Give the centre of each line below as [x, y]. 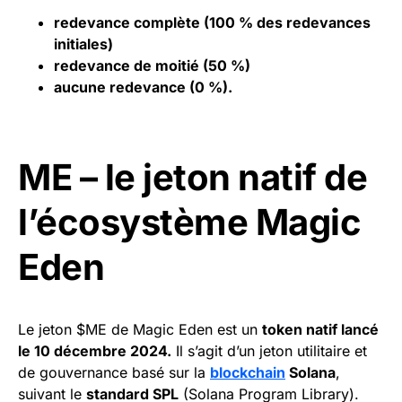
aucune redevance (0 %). [143, 87]
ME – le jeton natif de [192, 178]
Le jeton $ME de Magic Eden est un [140, 330]
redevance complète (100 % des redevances [212, 23]
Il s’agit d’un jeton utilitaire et [269, 351]
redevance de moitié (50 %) [152, 66]
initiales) [83, 44]
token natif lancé [320, 330]
